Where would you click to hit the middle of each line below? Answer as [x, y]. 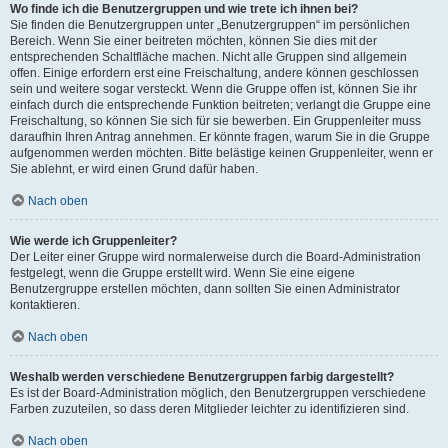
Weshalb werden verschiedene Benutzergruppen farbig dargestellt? [202, 377]
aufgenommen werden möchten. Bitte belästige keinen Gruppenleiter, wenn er [221, 153]
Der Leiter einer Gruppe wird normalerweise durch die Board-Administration [215, 257]
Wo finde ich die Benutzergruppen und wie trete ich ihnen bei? [184, 9]
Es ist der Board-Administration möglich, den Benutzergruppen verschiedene [218, 393]
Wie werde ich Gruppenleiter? [93, 241]
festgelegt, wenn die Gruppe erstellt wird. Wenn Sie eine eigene [182, 273]
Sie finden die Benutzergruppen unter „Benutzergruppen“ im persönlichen [210, 25]
